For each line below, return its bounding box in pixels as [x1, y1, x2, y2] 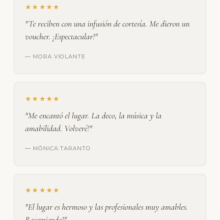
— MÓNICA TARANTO [25, 144, 91, 152]
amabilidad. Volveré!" [25, 122, 93, 134]
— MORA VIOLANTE [25, 53, 85, 60]
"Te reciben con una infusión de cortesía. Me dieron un [25, 18, 190, 29]
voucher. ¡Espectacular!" [25, 30, 98, 42]
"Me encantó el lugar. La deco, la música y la [25, 110, 162, 121]
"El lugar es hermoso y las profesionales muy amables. [25, 201, 189, 213]
